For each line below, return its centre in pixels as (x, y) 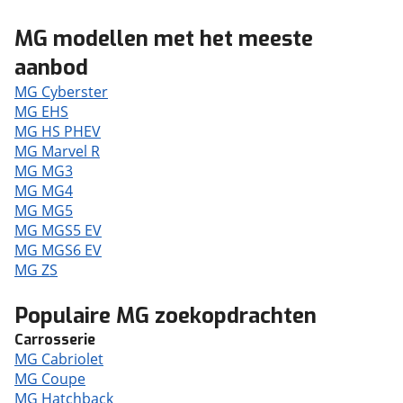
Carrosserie (55, 340)
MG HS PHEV (58, 131)
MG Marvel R (57, 151)
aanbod (51, 67)
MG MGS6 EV (58, 250)
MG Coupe (50, 379)
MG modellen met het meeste (164, 39)
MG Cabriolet (59, 359)
